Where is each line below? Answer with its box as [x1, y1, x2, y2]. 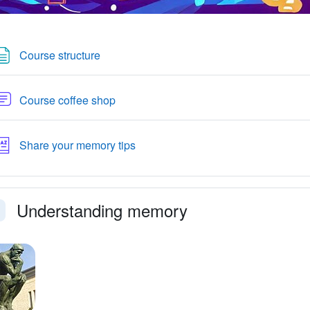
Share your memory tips [19, 137, 136, 153]
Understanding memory [16, 198, 188, 222]
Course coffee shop [19, 92, 118, 108]
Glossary [134, 136, 179, 152]
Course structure [19, 47, 100, 63]
